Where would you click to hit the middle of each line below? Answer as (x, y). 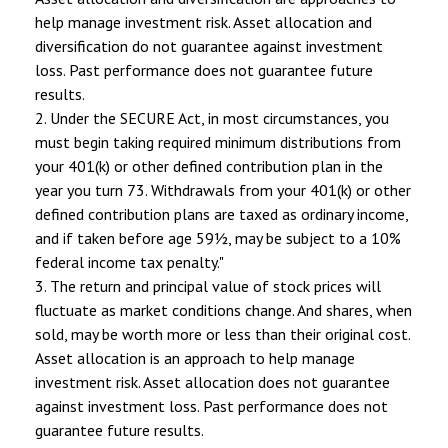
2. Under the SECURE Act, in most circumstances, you (212, 117)
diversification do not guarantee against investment (209, 45)
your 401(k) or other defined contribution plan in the (209, 165)
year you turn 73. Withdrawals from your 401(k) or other (223, 189)
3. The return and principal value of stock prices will (208, 285)
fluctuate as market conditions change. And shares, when (223, 309)
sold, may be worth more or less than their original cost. (222, 333)
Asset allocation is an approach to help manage (195, 357)
